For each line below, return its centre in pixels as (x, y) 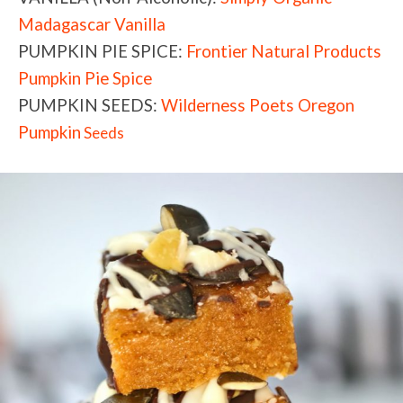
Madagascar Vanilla (92, 24)
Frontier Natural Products (284, 51)
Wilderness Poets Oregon (258, 105)
